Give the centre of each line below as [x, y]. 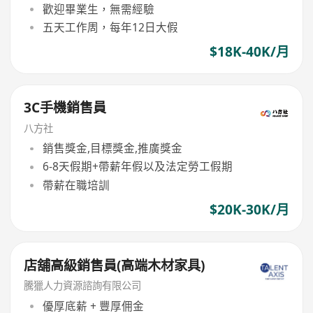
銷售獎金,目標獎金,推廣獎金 [112, 148]
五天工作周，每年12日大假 [110, 27]
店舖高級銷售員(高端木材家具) [115, 265]
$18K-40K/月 [249, 52]
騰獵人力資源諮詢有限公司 [83, 286]
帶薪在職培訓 [76, 185]
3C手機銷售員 [65, 107]
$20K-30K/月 [249, 209]
